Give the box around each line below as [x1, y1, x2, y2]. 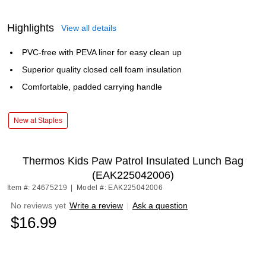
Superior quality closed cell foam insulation [22, 65, 182, 74]
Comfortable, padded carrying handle [22, 82, 162, 91]
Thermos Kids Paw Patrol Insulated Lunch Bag [23, 155, 243, 167]
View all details [61, 23, 116, 33]
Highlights [7, 22, 54, 34]
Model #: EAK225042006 [76, 183, 163, 192]
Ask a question [132, 201, 188, 210]
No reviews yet [11, 201, 66, 210]
